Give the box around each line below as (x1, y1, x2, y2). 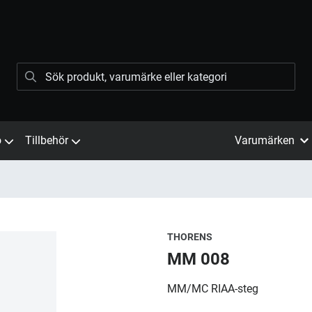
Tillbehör (25, 134, 68, 147)
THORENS (167, 231, 212, 242)
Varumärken (235, 134, 295, 147)
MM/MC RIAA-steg (167, 282, 258, 295)
